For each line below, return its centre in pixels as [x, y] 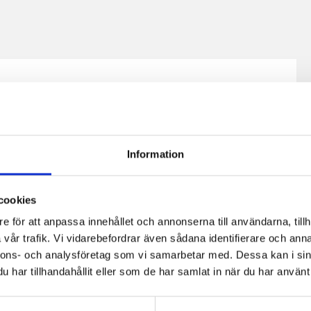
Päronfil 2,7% [105, 278]
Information [155, 154]
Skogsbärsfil [227, 278]
